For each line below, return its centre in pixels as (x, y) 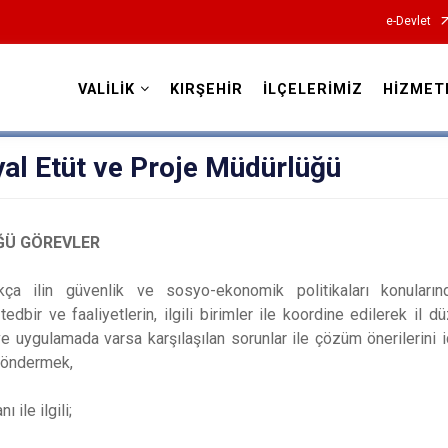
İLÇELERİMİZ (312, 89)
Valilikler (224, 111)
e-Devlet (408, 21)
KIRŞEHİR (206, 89)
